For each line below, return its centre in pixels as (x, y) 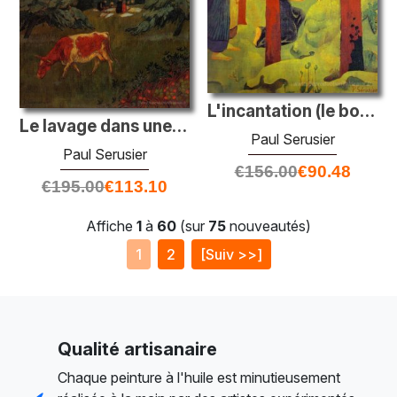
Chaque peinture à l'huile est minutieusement (199, 377)
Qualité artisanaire (137, 349)
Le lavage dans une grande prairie (179, 126)
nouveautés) (269, 226)
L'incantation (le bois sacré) (367, 111)
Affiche (111, 226)
